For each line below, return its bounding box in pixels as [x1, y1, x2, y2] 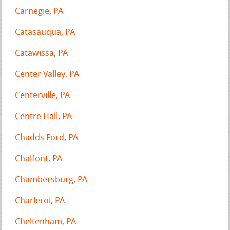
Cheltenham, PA [15, 217, 76, 226]
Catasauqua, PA [15, 28, 75, 37]
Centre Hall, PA [15, 112, 72, 121]
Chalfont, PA [15, 154, 63, 163]
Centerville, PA [15, 91, 70, 100]
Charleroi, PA [15, 196, 65, 205]
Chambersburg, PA [15, 175, 88, 184]
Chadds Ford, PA [15, 133, 79, 142]
